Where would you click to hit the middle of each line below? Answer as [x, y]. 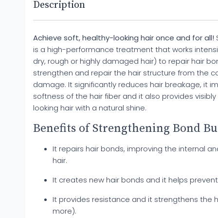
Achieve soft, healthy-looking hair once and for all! [124, 38]
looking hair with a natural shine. [90, 108]
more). [64, 211]
